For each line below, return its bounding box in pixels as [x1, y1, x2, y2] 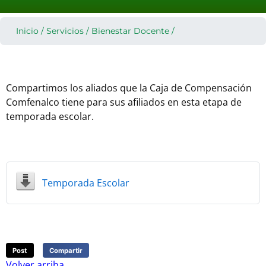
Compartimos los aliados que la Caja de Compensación [6, 81, 252, 94]
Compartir [49, 246, 83, 255]
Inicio [16, 26, 39, 36]
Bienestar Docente [91, 26, 169, 36]
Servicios [46, 26, 84, 36]
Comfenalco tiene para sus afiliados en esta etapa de [6, 96, 242, 109]
